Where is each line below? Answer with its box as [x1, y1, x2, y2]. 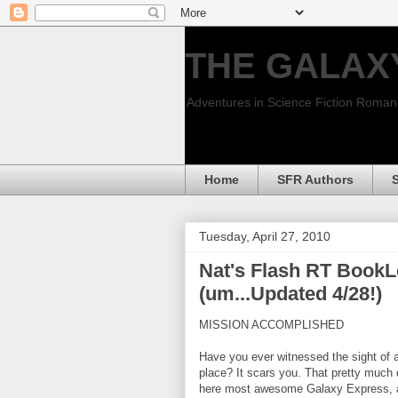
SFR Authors [277, 172, 354, 187]
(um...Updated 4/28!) [199, 282, 382, 305]
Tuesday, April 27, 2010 [199, 228, 330, 243]
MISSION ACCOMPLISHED [199, 317, 344, 331]
